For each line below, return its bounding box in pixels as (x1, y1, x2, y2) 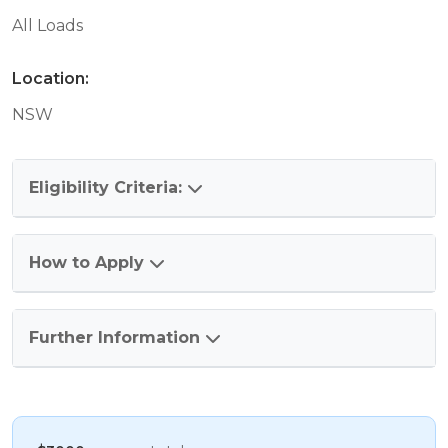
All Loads (12, 16, 83, 36)
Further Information (29, 328, 200, 348)
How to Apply (29, 253, 144, 273)
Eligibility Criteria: (29, 178, 182, 198)
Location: (12, 69, 89, 89)
